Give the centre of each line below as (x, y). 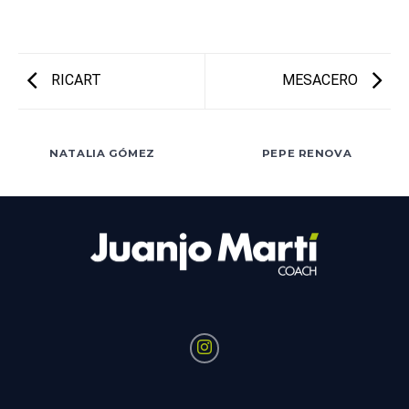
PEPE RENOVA (307, 153)
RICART (74, 80)
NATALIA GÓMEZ (102, 153)
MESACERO (322, 80)
